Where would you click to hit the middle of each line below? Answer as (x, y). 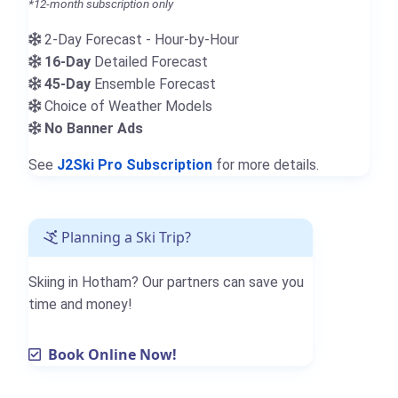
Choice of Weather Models (127, 106)
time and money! (80, 304)
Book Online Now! (109, 354)
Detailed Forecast (149, 61)
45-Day (68, 84)
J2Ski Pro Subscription (135, 164)
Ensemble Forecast (153, 84)
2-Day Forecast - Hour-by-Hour (140, 39)
